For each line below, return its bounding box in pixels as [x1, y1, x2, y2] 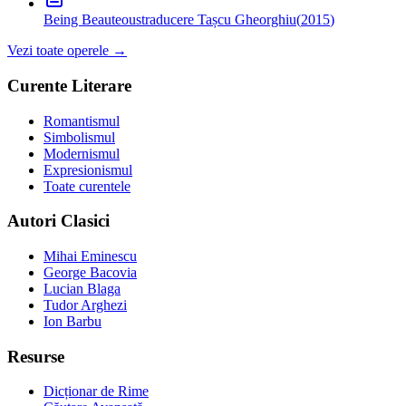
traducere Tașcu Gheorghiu [141, 12, 296, 28]
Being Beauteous [43, 12, 141, 28]
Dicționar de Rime [43, 383, 149, 400]
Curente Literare [7, 75, 131, 95]
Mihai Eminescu [43, 248, 137, 265]
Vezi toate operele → [7, 43, 127, 59]
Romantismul [43, 112, 120, 129]
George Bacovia [43, 265, 137, 281]
